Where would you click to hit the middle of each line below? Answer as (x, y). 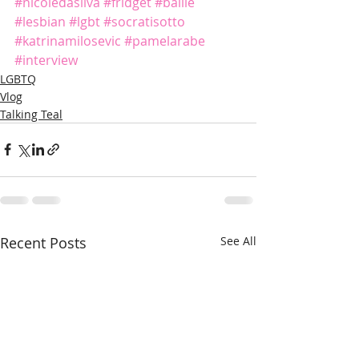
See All (238, 240)
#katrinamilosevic (68, 40)
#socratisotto (144, 21)
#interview (46, 60)
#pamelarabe (165, 40)
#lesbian (40, 21)
